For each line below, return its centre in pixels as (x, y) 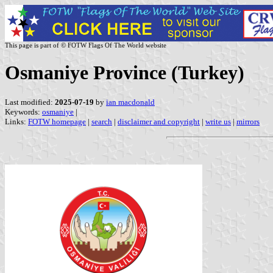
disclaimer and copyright (159, 121)
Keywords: (23, 112)
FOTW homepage (57, 121)
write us (218, 121)
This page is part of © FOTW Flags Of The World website (86, 45)
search (102, 121)
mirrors (248, 121)
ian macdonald (130, 102)
